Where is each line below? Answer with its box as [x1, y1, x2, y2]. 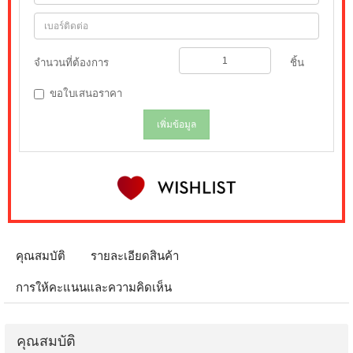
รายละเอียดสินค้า [91, 248, 179, 262]
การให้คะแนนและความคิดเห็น [16, 280, 172, 294]
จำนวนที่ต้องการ [34, 56, 109, 69]
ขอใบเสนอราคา [50, 87, 122, 99]
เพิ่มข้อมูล [157, 118, 196, 130]
